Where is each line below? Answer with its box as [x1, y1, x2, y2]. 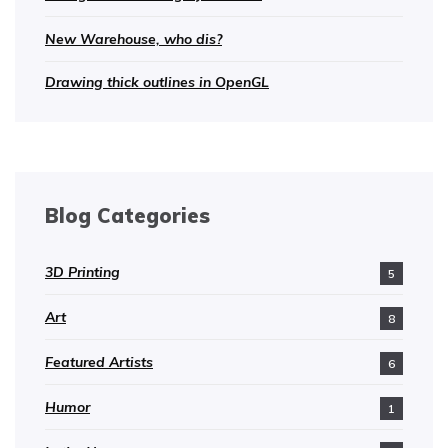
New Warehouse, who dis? [45, 29, 222, 48]
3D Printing [45, 262, 120, 281]
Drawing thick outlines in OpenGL [45, 72, 269, 91]
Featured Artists [45, 352, 153, 371]
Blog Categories [45, 202, 210, 228]
